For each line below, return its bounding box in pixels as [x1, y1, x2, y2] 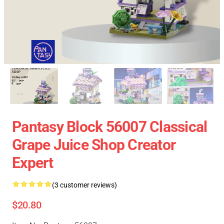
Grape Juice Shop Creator [12, 136, 175, 153]
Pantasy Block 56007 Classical [12, 118, 207, 135]
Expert [12, 154, 53, 171]
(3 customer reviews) [52, 181, 117, 189]
